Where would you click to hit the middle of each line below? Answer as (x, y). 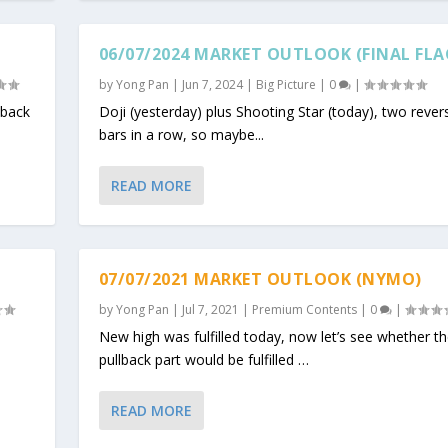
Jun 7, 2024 (212, 84)
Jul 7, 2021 (210, 309)
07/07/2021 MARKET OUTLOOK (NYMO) (260, 278)
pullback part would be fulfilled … (203, 359)
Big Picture (285, 84)
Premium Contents (304, 309)
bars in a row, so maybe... (181, 134)
